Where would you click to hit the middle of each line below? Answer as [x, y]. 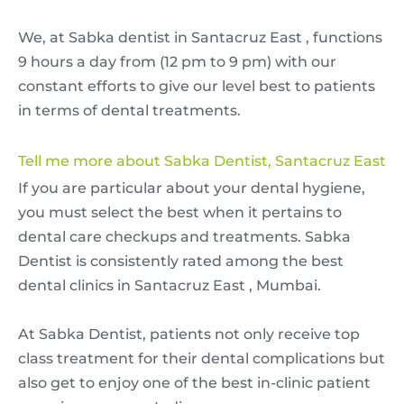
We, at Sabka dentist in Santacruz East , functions [200, 37]
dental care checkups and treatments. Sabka [184, 236]
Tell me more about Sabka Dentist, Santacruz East [202, 161]
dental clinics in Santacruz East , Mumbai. [170, 285]
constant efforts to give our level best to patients [197, 86]
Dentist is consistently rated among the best [181, 261]
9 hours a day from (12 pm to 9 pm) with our [177, 61]
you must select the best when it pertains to [180, 212]
